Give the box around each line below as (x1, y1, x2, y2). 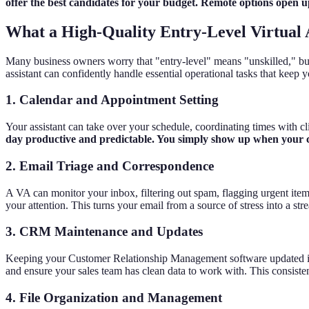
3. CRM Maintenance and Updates (6, 224, 203, 239)
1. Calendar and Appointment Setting (6, 92, 219, 108)
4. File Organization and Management (6, 290, 222, 305)
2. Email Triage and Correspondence (6, 158, 214, 173)
